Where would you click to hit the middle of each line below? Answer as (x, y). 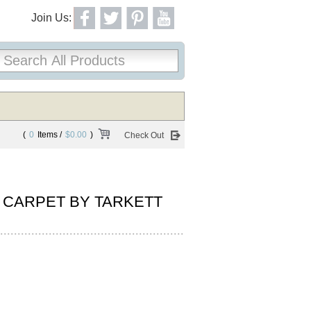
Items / (50, 135)
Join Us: (51, 18)
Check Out (144, 135)
